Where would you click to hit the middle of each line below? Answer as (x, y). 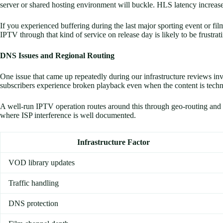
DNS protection (33, 204)
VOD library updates (42, 163)
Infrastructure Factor (113, 142)
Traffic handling (34, 183)
